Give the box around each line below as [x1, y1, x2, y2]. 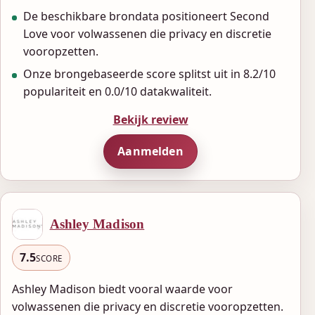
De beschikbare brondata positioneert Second [23, 8, 269, 25]
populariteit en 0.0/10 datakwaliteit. [23, 84, 212, 100]
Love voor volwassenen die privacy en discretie [23, 26, 271, 42]
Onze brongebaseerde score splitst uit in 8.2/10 [23, 66, 276, 82]
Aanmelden [117, 143, 184, 159]
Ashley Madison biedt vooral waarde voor [12, 281, 233, 297]
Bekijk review [112, 111, 188, 127]
